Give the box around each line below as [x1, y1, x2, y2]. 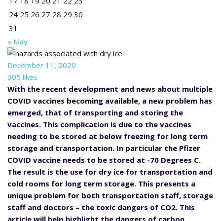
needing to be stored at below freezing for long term [7, 131, 208, 141]
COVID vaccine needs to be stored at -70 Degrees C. [7, 154, 201, 165]
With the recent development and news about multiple [7, 83, 213, 94]
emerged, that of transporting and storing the [7, 107, 183, 117]
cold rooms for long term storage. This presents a [7, 178, 195, 188]
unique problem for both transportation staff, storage [7, 190, 213, 200]
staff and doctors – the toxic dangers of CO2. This [7, 202, 195, 212]
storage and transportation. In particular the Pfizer [7, 143, 200, 153]
